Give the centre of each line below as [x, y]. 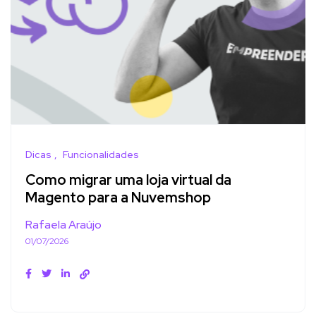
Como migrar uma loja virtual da [128, 180]
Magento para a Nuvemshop [118, 198]
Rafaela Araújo [63, 224]
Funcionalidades [101, 154]
